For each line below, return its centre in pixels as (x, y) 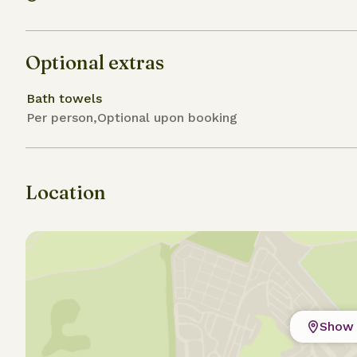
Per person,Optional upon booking (132, 118)
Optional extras (95, 63)
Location (66, 192)
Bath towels (64, 98)
